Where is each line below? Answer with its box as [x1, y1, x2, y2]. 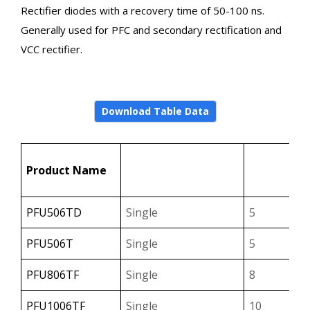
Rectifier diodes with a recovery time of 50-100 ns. [21, 3, 264, 18]
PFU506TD [26, 205, 82, 221]
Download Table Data [101, 104, 209, 118]
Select [162, 174, 194, 188]
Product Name [26, 163, 107, 179]
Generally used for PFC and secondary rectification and [21, 23, 282, 37]
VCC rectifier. [21, 42, 82, 57]
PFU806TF [26, 267, 79, 283]
